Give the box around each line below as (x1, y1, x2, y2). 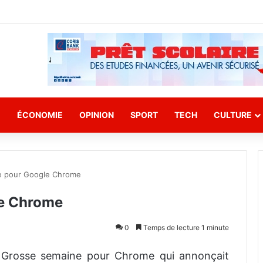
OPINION (79, 110, 114, 120)
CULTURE (214, 110, 252, 120)
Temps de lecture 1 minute (141, 223, 229, 232)
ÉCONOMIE (17, 110, 63, 120)
